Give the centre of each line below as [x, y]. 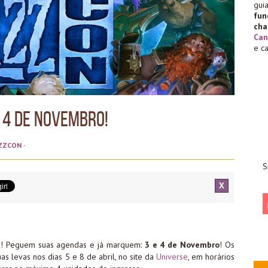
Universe [172, 256]
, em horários [211, 256]
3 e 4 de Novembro [182, 244]
